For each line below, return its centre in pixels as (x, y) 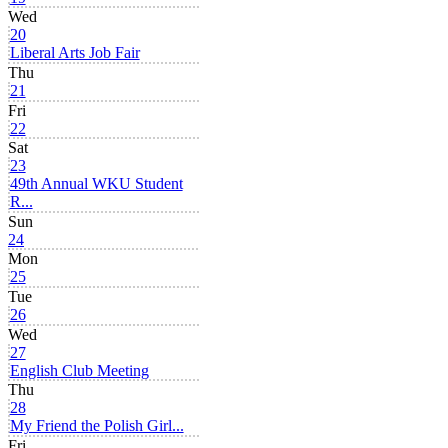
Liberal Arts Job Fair (74, 53)
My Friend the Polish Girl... (96, 426)
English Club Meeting (79, 370)
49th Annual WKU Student (96, 184)
